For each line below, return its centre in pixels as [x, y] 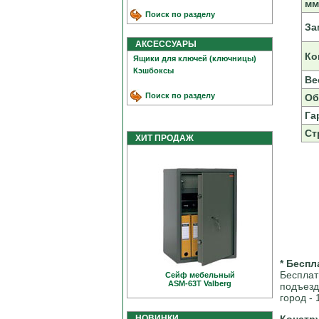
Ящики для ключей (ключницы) [195, 58]
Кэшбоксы [153, 70]
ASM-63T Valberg [200, 283]
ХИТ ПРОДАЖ [161, 138]
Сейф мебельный [200, 275]
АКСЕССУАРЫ [163, 44]
